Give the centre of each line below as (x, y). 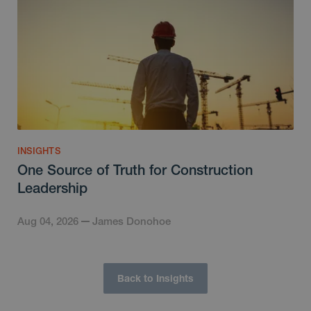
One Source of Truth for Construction (135, 170)
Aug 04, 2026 (48, 221)
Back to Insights (155, 278)
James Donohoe (132, 221)
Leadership (52, 188)
